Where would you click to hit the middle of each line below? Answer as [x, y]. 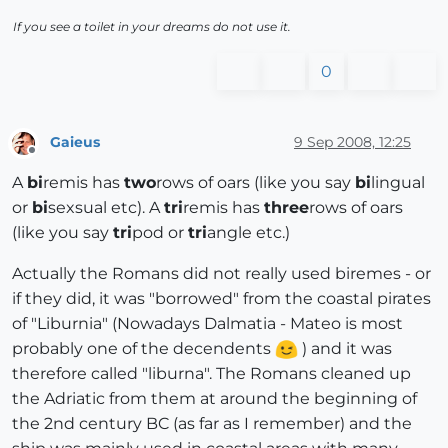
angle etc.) [248, 233]
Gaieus [75, 142]
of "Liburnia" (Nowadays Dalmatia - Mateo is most [207, 324]
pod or [160, 233]
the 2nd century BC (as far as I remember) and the [212, 424]
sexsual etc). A [106, 208]
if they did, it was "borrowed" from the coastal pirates [221, 299]
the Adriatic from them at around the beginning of [214, 399]
